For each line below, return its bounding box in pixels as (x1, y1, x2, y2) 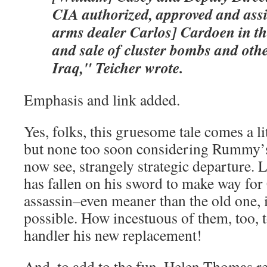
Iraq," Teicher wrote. (52, 57, 183, 78)
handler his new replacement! (24, 225, 202, 245)
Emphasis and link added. (24, 89, 180, 110)
